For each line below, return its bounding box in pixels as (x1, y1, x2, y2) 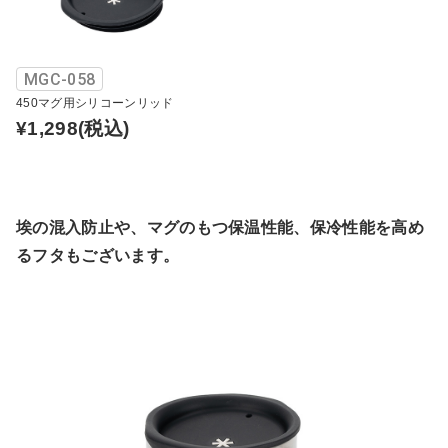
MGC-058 (24, 69, 96, 89)
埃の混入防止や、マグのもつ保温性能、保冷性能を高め (16, 218, 425, 236)
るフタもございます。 (16, 246, 180, 264)
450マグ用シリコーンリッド (16, 95, 174, 110)
